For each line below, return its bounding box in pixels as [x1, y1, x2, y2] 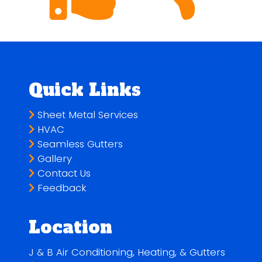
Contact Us [35, 167, 91, 181]
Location [29, 215, 112, 239]
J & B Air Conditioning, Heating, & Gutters [29, 245, 225, 259]
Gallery [35, 152, 72, 166]
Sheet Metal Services [35, 108, 138, 122]
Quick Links [29, 78, 141, 102]
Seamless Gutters [35, 137, 123, 151]
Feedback [35, 181, 87, 195]
